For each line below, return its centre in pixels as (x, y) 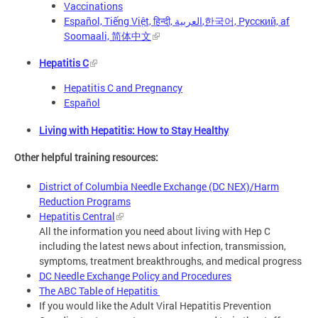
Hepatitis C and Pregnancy (123, 88)
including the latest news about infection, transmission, (163, 246)
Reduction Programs (85, 202)
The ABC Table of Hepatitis (99, 291)
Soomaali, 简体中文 (108, 35)
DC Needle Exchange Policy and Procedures (135, 276)
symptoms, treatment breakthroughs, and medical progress (170, 261)
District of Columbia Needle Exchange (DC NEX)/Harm (159, 187)
